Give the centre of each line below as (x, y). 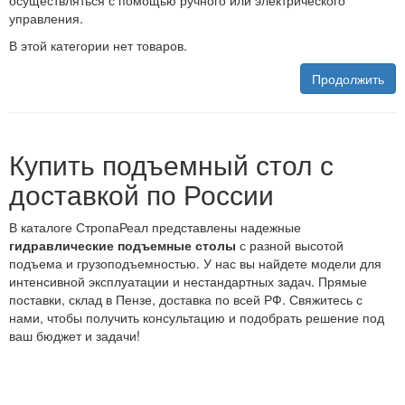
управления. (46, 19)
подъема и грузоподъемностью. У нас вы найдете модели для (195, 264)
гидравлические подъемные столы (122, 245)
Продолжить (348, 79)
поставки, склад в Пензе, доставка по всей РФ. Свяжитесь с (186, 300)
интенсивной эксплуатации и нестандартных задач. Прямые (188, 282)
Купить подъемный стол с (171, 165)
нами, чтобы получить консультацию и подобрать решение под (197, 318)
